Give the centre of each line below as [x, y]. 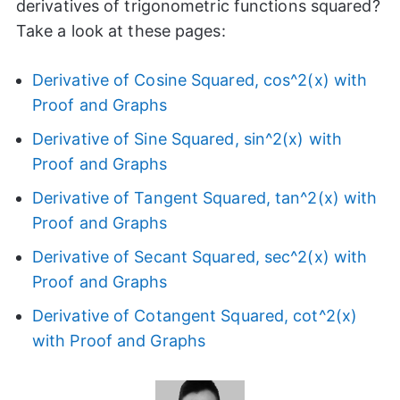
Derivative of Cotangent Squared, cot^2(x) [195, 316]
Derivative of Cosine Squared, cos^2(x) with [200, 80]
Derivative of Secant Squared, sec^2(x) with [200, 257]
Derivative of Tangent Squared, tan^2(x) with [204, 198]
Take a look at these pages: [121, 31]
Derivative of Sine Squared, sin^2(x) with [187, 139]
